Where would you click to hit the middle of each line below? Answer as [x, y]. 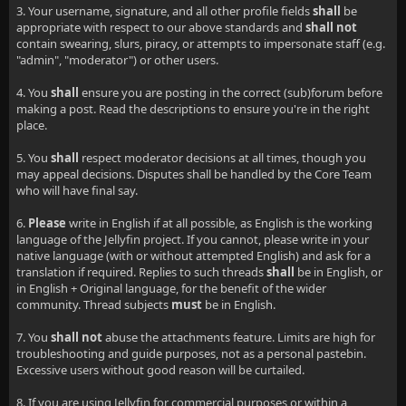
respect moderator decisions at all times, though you [222, 158]
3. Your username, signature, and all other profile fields [164, 11]
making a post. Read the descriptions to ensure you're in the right [193, 109]
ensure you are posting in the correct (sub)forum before [231, 92]
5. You [34, 158]
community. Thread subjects [94, 304]
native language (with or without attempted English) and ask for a [193, 256]
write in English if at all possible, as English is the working [219, 223]
